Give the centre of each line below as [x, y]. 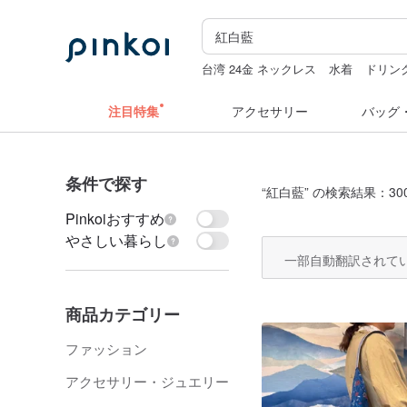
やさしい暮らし [116, 240]
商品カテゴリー [123, 314]
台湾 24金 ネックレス [259, 69]
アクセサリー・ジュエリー [147, 381]
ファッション [106, 348]
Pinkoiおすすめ [115, 218]
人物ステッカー [243, 87]
